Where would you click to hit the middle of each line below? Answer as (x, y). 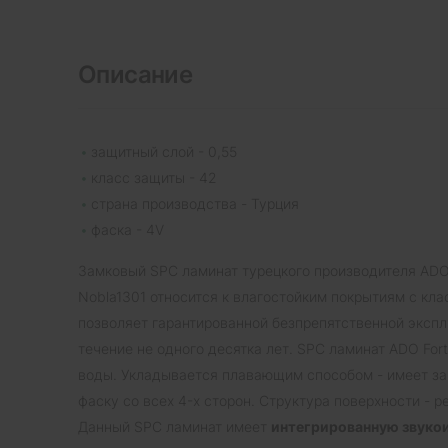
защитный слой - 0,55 (164, 151)
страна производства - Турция (195, 203)
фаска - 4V (127, 229)
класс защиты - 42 (154, 177)
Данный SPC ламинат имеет (174, 426)
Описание (135, 74)
